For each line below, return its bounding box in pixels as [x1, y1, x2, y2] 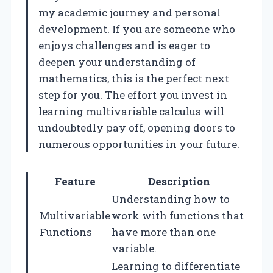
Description [147, 174, 210, 188]
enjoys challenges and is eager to [38, 38, 210, 52]
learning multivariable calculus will [38, 104, 224, 118]
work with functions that [112, 208, 244, 222]
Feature [54, 174, 96, 188]
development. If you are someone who [38, 21, 235, 36]
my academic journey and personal [38, 5, 221, 19]
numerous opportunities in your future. [38, 136, 239, 151]
